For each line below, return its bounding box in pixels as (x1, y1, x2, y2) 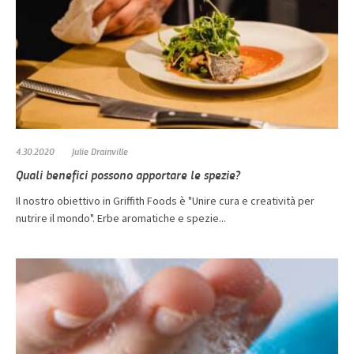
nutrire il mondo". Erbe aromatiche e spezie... (16, 211, 226, 226)
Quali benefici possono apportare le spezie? (16, 166, 240, 183)
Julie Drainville (72, 145, 128, 158)
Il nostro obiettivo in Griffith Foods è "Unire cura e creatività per (16, 194, 314, 209)
